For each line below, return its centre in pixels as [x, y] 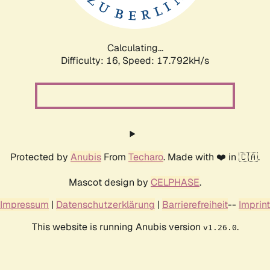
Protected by [40, 157]
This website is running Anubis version [117, 227]
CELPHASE [175, 182]
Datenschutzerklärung [105, 204]
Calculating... [135, 48]
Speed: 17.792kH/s [166, 60]
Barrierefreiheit [195, 204]
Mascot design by [110, 182]
